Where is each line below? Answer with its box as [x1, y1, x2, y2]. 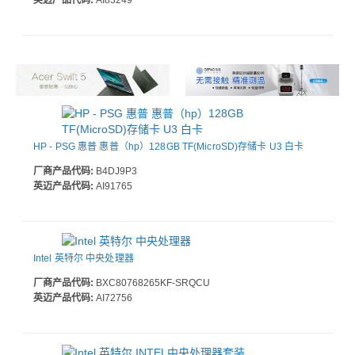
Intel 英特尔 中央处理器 [33, 252, 134, 264]
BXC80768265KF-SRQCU [94, 277, 210, 288]
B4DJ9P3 [94, 165, 137, 177]
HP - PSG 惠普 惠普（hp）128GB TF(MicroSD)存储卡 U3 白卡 [33, 140, 304, 152]
